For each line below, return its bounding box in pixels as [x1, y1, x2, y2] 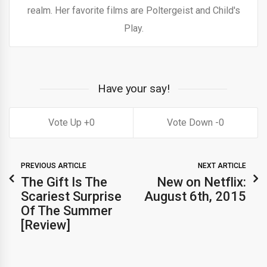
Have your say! [97, 82, 170, 96]
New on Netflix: [157, 175, 246, 190]
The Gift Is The [21, 175, 107, 190]
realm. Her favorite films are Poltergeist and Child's [27, 5, 240, 17]
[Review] [21, 218, 70, 233]
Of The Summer [21, 203, 113, 219]
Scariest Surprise [21, 189, 122, 204]
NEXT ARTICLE [198, 162, 246, 170]
